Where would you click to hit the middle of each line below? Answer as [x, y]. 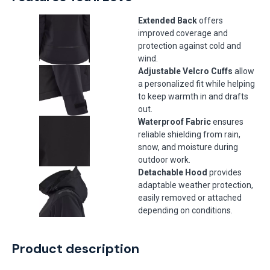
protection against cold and [190, 46]
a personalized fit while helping [196, 84]
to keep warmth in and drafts [193, 96]
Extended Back [168, 20]
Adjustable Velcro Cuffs [185, 71]
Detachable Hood [173, 172]
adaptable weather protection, [196, 185]
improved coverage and [183, 33]
